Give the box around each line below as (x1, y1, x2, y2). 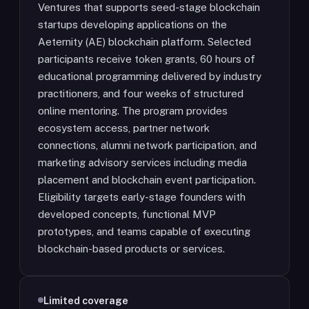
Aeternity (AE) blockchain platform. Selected (38, 36, 251, 48)
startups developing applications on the (38, 19, 227, 30)
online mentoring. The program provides (38, 105, 228, 117)
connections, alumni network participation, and (38, 139, 257, 151)
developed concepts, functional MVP (38, 208, 216, 220)
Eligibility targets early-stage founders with (38, 191, 246, 203)
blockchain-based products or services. (38, 243, 225, 255)
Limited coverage (43, 295, 128, 306)
